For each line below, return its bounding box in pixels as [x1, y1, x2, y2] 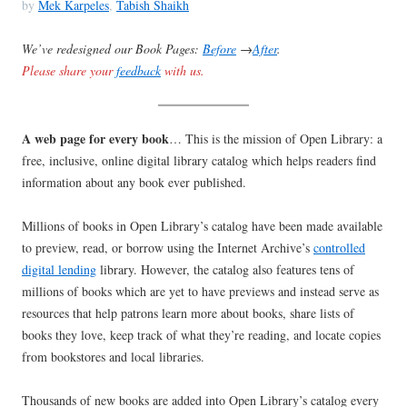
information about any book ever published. [22, 174, 246, 192]
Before [203, 40, 236, 58]
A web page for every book [22, 129, 169, 149]
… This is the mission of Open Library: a [169, 130, 382, 148]
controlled [313, 239, 365, 257]
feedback [116, 62, 161, 80]
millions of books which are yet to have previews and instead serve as [22, 283, 379, 301]
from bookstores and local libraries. [22, 348, 204, 366]
